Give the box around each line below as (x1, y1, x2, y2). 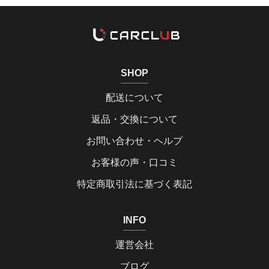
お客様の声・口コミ (91, 157, 178, 168)
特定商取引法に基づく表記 (77, 179, 192, 190)
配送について (106, 92, 163, 103)
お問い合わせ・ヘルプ (86, 136, 183, 147)
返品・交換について (91, 114, 178, 125)
